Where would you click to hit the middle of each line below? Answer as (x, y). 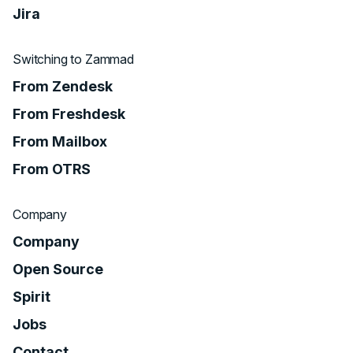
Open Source (58, 269)
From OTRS (52, 169)
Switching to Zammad (73, 59)
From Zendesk (63, 86)
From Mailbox (60, 141)
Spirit (32, 297)
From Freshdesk (69, 114)
